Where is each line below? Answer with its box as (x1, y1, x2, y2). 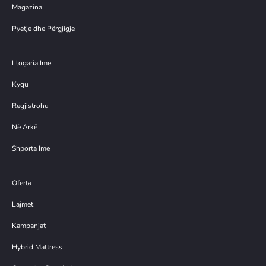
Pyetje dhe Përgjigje (12, 24, 75, 34)
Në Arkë (12, 122, 37, 132)
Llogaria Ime (12, 58, 51, 68)
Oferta (12, 178, 31, 188)
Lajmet (12, 199, 33, 210)
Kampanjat (12, 221, 46, 231)
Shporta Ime (12, 144, 50, 154)
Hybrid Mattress (12, 242, 62, 252)
